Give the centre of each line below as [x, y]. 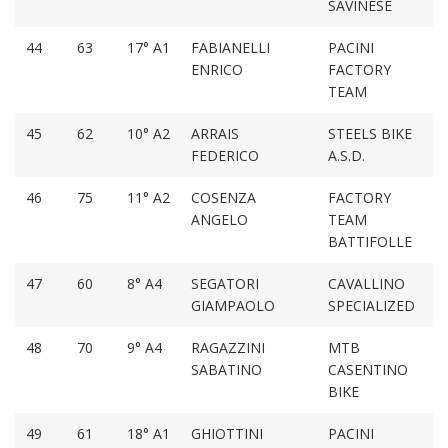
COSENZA [223, 198]
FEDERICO [224, 156]
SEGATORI [224, 284]
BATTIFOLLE [369, 242]
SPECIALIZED [371, 306]
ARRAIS [214, 134]
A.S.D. [346, 156]
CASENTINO [367, 370]
